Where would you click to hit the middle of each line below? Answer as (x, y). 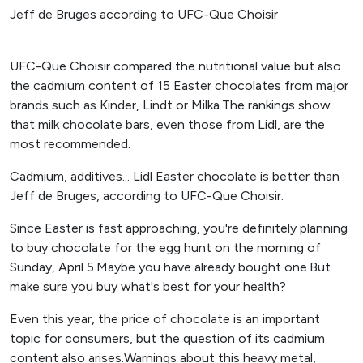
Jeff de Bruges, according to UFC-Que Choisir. (147, 196)
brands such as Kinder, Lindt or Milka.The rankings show (170, 105)
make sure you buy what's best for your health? (148, 286)
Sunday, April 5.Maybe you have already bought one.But (170, 267)
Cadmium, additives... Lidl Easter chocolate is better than (175, 176)
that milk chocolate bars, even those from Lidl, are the (167, 124)
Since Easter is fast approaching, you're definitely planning (179, 228)
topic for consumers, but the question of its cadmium (167, 338)
